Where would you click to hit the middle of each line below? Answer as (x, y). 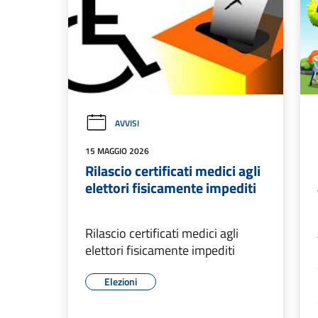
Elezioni (121, 282)
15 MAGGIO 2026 (117, 151)
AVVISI (127, 124)
